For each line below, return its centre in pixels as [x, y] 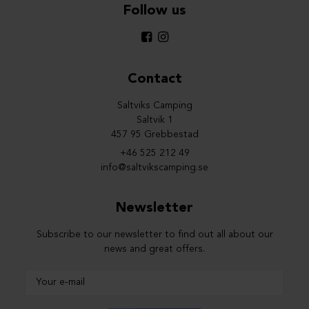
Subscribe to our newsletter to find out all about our [154, 235]
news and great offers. [154, 249]
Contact [154, 79]
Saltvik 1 [154, 120]
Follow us [154, 11]
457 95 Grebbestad [154, 134]
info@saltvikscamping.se [154, 168]
